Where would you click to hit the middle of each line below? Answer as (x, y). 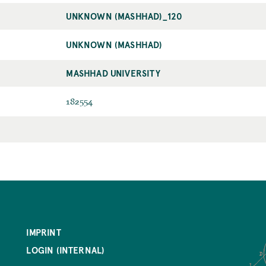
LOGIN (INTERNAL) (66, 250)
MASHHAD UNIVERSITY (113, 73)
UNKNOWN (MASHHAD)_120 (124, 16)
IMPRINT (44, 232)
